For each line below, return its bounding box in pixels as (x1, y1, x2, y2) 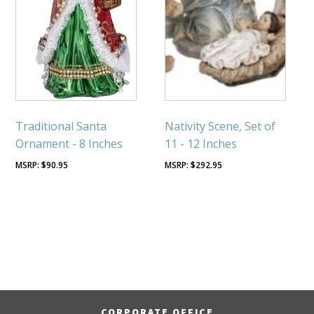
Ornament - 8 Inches (15, 136, 123, 152)
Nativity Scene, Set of (165, 118, 276, 135)
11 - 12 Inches (165, 136, 238, 152)
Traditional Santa (15, 118, 107, 135)
